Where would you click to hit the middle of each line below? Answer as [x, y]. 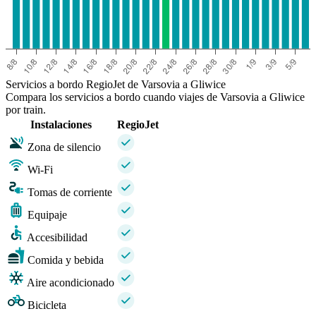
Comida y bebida [66, 260]
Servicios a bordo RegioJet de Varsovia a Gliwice [116, 84]
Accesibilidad [57, 237]
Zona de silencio [64, 147]
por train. [26, 109]
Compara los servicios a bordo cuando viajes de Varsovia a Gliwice [155, 97]
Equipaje [47, 214]
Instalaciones [61, 124]
